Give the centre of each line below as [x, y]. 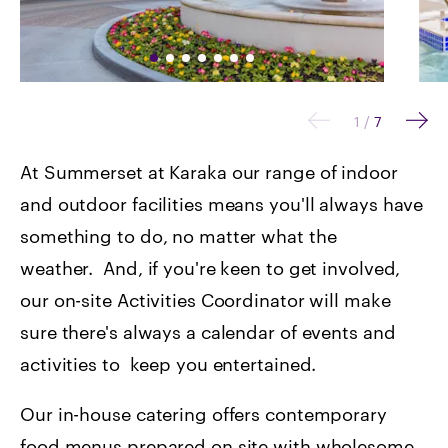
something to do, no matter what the [178, 235]
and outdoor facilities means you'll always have [222, 203]
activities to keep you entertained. [168, 363]
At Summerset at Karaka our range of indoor [209, 171]
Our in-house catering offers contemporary [203, 413]
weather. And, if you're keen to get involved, [210, 267]
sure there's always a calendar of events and [208, 331]
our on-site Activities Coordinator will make [205, 299]
